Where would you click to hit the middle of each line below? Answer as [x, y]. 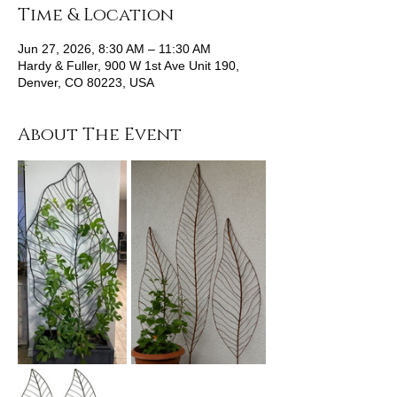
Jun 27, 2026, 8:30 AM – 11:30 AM [114, 49]
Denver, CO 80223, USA [86, 82]
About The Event [100, 135]
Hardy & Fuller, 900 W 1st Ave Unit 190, [128, 66]
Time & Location [96, 15]
